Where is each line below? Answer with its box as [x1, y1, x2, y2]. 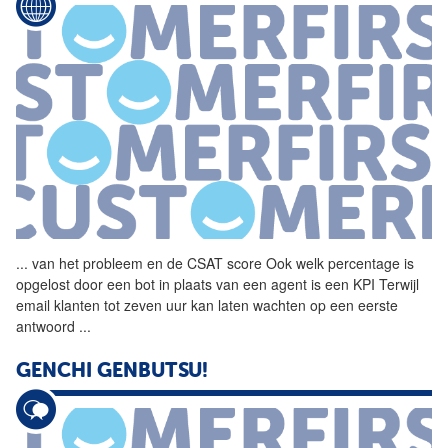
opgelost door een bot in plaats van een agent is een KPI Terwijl [16, 273, 419, 294]
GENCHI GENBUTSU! [16, 361, 208, 382]
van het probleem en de [28, 252, 187, 273]
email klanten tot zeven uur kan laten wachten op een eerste [16, 294, 398, 315]
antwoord [16, 315, 79, 336]
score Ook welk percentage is [223, 252, 414, 273]
